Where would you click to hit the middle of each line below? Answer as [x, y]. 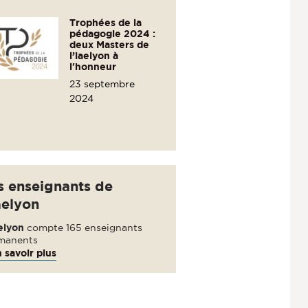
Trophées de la [106, 22]
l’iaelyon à [94, 55]
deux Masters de [110, 44]
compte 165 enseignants [83, 227]
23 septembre [102, 84]
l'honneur [93, 66]
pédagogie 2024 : [113, 33]
